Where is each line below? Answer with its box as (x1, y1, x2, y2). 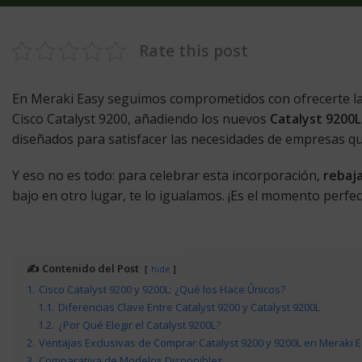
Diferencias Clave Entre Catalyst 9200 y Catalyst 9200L (58, 300, 320, 314)
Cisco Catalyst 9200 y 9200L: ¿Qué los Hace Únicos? (39, 282, 285, 297)
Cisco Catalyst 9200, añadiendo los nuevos (12, 110, 270, 128)
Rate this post (139, 40, 248, 61)
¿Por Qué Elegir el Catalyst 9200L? (58, 318, 221, 332)
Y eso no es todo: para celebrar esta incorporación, (12, 166, 323, 184)
